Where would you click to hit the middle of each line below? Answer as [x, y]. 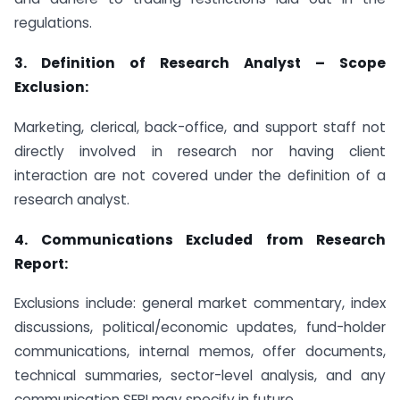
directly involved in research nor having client [200, 151]
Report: [41, 263]
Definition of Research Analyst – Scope [213, 62]
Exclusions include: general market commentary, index [200, 304]
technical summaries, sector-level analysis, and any [200, 376]
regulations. [53, 23]
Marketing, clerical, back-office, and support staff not [200, 127]
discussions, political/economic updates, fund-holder [200, 328]
